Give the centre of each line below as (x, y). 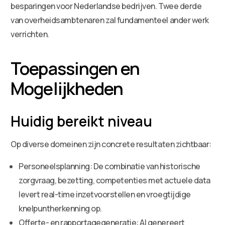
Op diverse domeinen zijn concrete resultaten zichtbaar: (111, 144)
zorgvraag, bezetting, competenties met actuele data (115, 180)
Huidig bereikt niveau (82, 121)
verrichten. (30, 34)
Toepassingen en (75, 68)
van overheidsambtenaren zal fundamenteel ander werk (110, 20)
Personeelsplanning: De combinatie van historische (109, 166)
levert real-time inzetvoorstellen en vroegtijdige (105, 194)
